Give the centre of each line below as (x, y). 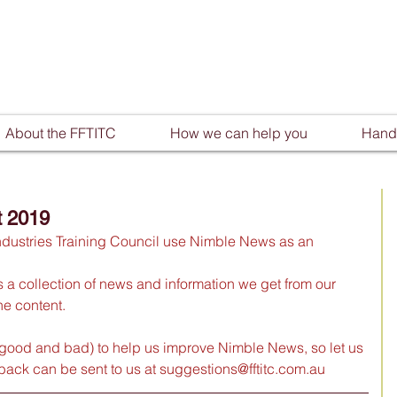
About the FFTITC (61, 133)
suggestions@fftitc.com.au (242, 369)
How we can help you (239, 133)
